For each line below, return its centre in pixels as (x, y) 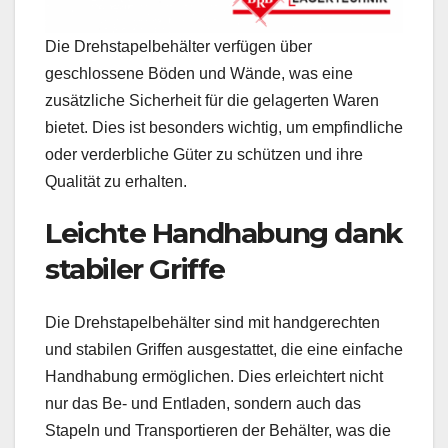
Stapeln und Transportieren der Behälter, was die (218, 431)
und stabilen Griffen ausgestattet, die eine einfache (224, 350)
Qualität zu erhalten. (116, 181)
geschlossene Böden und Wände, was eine (199, 73)
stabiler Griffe (135, 268)
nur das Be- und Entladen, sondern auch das (203, 404)
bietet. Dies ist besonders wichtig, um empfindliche (224, 127)
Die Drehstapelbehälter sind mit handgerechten (212, 323)
